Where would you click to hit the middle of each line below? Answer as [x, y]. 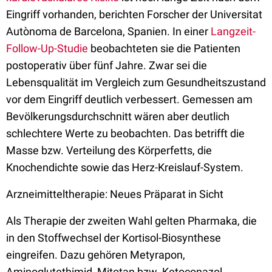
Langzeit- [233, 31]
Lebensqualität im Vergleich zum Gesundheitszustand [136, 82]
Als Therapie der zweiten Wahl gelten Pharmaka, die [131, 221]
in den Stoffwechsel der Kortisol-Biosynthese [114, 238]
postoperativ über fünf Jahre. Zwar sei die [107, 65]
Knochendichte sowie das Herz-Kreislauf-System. [125, 167]
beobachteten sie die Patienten [164, 48]
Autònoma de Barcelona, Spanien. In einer [108, 31]
